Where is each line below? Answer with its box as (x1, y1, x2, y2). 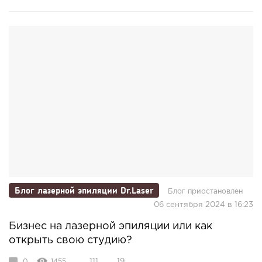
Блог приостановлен (168, 188, 243, 195)
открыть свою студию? (9, 235, 132, 245)
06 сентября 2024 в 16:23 (154, 201, 253, 208)
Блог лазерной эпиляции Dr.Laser (15, 184, 153, 195)
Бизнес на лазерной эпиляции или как (9, 221, 212, 231)
